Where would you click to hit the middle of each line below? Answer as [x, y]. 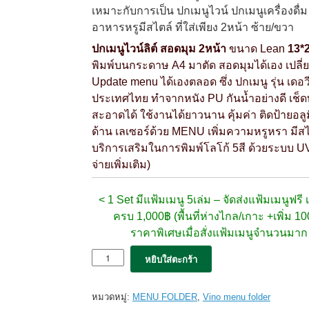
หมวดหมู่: [112, 297]
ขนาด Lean [257, 48]
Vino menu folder [236, 297]
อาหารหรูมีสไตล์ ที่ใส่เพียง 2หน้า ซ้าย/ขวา [194, 28]
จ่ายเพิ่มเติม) [122, 164]
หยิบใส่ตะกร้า [171, 259]
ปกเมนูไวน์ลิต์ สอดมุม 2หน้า [160, 48]
